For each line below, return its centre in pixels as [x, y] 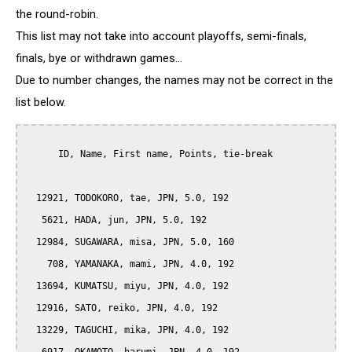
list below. [41, 102]
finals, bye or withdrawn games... [99, 58]
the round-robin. [57, 14]
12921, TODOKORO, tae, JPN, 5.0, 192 [31, 198]
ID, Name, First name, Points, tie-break [42, 154]
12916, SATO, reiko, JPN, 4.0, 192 [31, 308]
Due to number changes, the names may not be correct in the [174, 80]
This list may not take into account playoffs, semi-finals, [161, 36]
